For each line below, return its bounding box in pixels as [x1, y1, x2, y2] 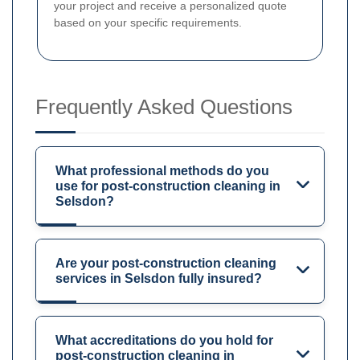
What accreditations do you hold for [55, 333, 273, 347]
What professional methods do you [55, 163, 269, 178]
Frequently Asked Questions [35, 94, 292, 119]
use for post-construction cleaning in [55, 178, 280, 193]
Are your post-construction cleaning [55, 256, 276, 270]
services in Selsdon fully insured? [55, 271, 262, 285]
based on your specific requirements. [54, 15, 242, 29]
